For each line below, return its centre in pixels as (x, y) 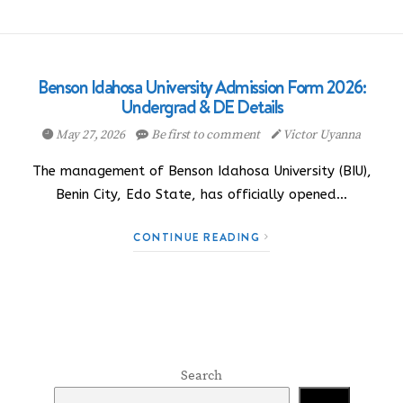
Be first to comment (206, 135)
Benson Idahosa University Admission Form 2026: (201, 87)
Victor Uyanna (321, 135)
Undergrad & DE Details (201, 107)
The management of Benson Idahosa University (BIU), (201, 171)
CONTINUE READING (199, 237)
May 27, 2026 (90, 135)
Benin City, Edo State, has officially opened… (201, 194)
